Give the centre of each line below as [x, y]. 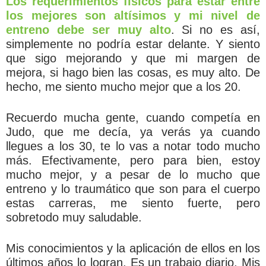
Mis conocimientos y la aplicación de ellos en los [133, 248]
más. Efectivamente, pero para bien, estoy [133, 160]
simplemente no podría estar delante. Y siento [133, 44]
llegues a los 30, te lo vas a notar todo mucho [133, 146]
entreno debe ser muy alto [88, 30]
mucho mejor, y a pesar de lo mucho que [133, 175]
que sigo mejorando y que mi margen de [133, 58]
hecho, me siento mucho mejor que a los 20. [123, 87]
